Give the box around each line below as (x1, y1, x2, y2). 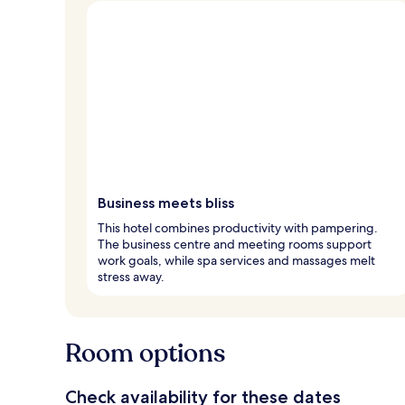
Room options (65, 335, 225, 371)
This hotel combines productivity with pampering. (98, 219, 378, 236)
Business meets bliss (98, 193, 234, 212)
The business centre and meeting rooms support (98, 235, 372, 252)
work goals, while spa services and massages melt (98, 251, 375, 268)
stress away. (98, 268, 165, 285)
